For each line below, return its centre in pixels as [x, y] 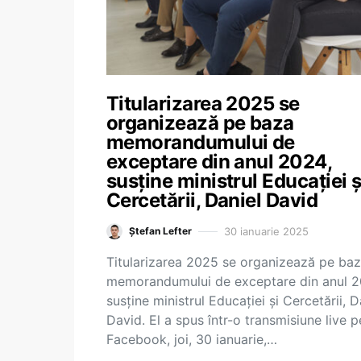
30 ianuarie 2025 [266, 231]
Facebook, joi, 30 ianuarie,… [192, 339]
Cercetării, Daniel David [212, 200]
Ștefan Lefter [160, 231]
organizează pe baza [200, 123]
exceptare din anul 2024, [219, 162]
